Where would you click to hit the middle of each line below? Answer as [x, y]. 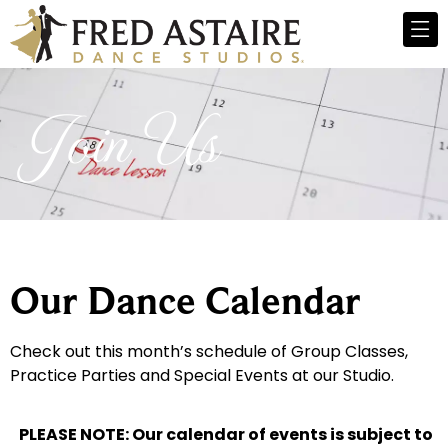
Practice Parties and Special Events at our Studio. [202, 376]
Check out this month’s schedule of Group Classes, [209, 352]
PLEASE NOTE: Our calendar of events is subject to [226, 434]
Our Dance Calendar [185, 300]
